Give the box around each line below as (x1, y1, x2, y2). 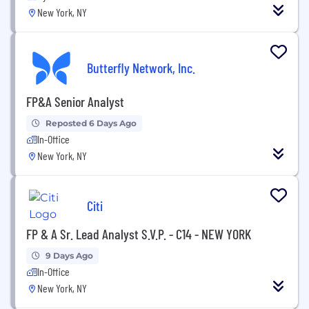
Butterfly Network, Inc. (87, 59, 195, 76)
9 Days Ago (46, 250, 93, 261)
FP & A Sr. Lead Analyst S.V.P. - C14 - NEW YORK (26, 226, 251, 242)
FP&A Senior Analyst (26, 93, 124, 110)
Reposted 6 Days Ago (46, 118, 137, 128)
